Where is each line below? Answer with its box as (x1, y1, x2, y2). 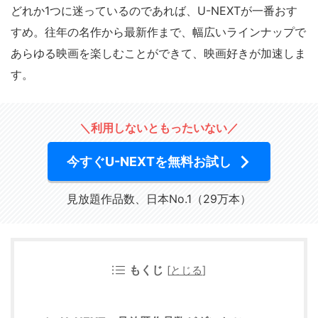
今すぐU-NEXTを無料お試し (67, 153, 231, 169)
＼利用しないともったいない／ (79, 120, 238, 135)
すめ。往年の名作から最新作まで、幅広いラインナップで (11, 24, 306, 39)
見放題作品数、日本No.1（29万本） (67, 191, 251, 206)
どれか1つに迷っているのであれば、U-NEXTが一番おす (11, 3, 297, 18)
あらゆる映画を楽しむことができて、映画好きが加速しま (11, 45, 306, 60)
